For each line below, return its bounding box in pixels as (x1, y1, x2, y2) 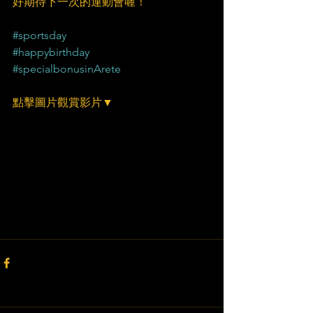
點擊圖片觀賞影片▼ (13, 96, 113, 109)
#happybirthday (13, 45, 89, 59)
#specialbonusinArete (13, 62, 121, 75)
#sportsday (13, 29, 66, 42)
